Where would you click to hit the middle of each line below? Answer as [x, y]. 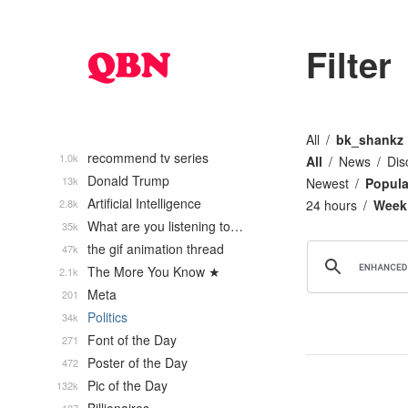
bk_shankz [370, 139]
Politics [107, 317]
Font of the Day [132, 340]
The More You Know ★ [154, 271]
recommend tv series [148, 158]
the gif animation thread [156, 249]
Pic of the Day [127, 385]
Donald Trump [128, 180]
